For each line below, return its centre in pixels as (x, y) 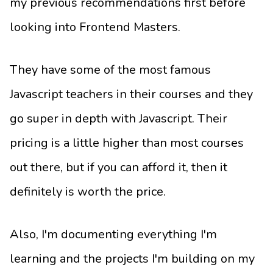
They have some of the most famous (110, 70)
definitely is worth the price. (88, 192)
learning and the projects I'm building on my (132, 259)
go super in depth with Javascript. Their (119, 119)
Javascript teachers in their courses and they (131, 94)
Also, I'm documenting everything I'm (113, 235)
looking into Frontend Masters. (95, 27)
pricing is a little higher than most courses (127, 143)
